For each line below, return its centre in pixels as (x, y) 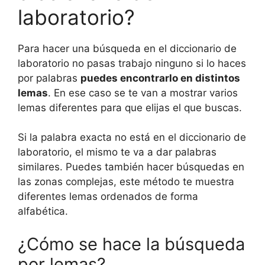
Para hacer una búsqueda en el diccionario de (127, 48)
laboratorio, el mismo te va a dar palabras (117, 152)
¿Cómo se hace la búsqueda (131, 244)
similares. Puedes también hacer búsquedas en (131, 167)
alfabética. (43, 211)
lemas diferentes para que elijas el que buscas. (130, 107)
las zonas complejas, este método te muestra (126, 182)
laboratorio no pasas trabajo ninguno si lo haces (132, 63)
